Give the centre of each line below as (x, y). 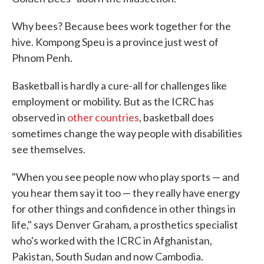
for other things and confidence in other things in (124, 209)
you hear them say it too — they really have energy (126, 193)
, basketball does (176, 117)
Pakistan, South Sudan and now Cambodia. (108, 256)
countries (117, 117)
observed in (39, 117)
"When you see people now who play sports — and (126, 177)
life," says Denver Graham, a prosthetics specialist (125, 225)
